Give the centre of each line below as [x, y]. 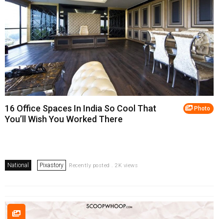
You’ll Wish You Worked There [64, 119]
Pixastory [52, 165]
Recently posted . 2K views [103, 165]
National [18, 165]
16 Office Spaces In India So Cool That [81, 108]
